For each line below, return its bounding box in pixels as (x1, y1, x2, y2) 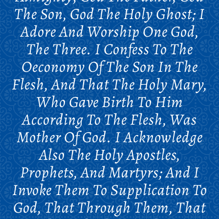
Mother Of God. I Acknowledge (16, 126, 203, 148)
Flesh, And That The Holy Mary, (12, 73, 207, 95)
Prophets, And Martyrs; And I (20, 161, 199, 183)
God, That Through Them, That (13, 196, 206, 218)
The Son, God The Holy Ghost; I (14, 2, 205, 24)
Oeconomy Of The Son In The (21, 55, 198, 77)
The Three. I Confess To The (26, 38, 193, 60)
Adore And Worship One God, (20, 20, 199, 42)
